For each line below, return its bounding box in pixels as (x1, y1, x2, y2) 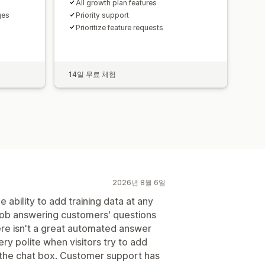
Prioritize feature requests (76, 22, 163, 32)
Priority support (76, 10, 129, 20)
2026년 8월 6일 (112, 177, 166, 187)
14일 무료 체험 (69, 69, 116, 79)
